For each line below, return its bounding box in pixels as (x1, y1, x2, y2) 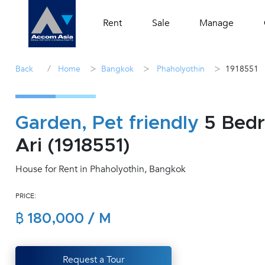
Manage (199, 17, 234, 30)
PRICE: (15, 191, 36, 201)
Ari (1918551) (15, 137, 130, 156)
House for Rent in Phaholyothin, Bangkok (15, 163, 186, 176)
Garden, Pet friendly (15, 114, 199, 133)
